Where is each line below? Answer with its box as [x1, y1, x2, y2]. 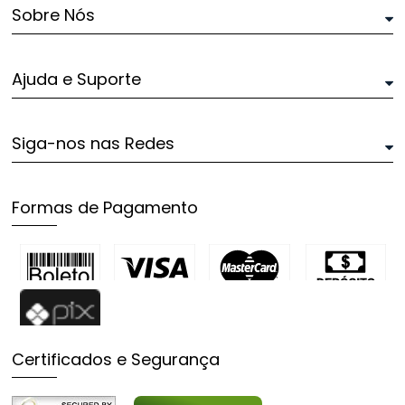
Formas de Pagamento [12, 195, 199, 219]
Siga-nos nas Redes [12, 131, 175, 155]
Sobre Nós [12, 3, 96, 26]
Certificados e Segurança [12, 347, 221, 371]
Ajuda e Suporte [12, 67, 142, 90]
